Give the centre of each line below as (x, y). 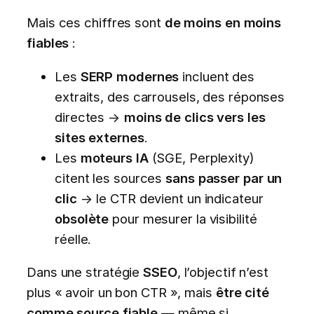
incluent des (217, 76)
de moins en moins (223, 23)
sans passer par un (224, 178)
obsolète (82, 218)
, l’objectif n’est (223, 272)
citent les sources (110, 178)
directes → (89, 117)
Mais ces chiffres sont (96, 23)
